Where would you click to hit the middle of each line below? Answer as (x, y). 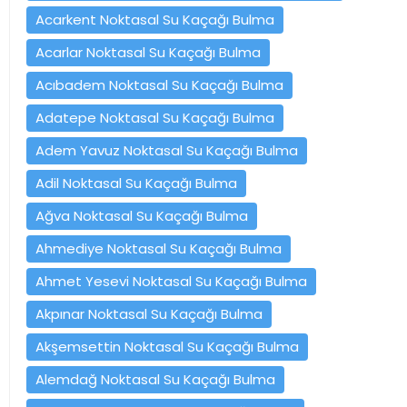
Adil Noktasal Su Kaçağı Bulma (136, 183)
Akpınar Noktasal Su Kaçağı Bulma (149, 313)
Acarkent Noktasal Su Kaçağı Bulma (155, 19)
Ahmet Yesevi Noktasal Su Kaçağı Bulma (171, 281)
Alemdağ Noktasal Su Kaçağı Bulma (155, 379)
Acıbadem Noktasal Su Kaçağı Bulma (159, 84)
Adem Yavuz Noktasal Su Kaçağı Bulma (167, 150)
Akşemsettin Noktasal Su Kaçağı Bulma (167, 346)
